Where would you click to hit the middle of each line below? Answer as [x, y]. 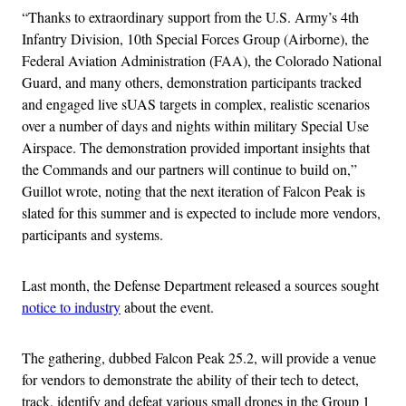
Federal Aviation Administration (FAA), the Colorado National [202, 61]
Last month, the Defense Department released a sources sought [200, 285]
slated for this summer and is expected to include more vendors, [201, 213]
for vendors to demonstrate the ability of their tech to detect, [190, 380]
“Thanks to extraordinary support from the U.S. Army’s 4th [190, 17]
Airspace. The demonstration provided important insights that [196, 148]
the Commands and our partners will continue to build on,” [189, 169]
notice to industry [71, 307]
